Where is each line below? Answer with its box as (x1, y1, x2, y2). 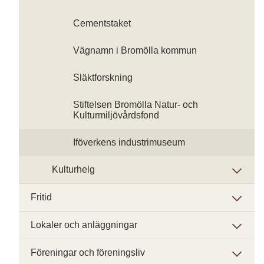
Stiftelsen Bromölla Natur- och (73, 100, 198, 110)
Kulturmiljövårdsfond (73, 110, 159, 120)
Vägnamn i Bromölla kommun (73, 45, 197, 55)
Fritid (31, 192, 52, 202)
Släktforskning (73, 72, 133, 82)
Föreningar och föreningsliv (31, 247, 145, 258)
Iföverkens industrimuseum (73, 137, 185, 147)
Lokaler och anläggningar (31, 220, 137, 230)
